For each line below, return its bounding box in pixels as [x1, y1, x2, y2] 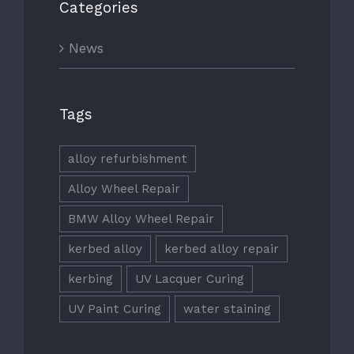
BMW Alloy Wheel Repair [68, 212, 214, 227]
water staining [183, 302, 271, 317]
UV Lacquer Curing [135, 272, 244, 287]
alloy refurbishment [68, 152, 187, 167]
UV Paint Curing [68, 302, 161, 317]
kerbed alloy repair [164, 242, 279, 257]
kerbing [68, 272, 113, 287]
